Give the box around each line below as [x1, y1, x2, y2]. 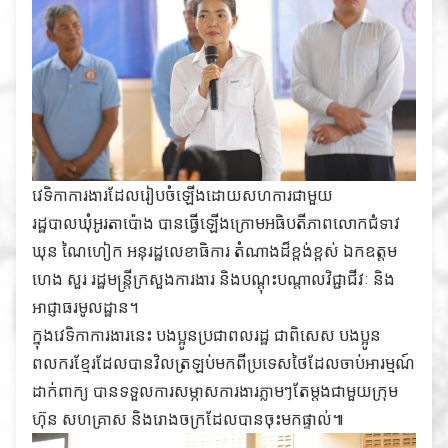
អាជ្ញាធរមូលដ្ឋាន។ [32, 295, 139, 318]
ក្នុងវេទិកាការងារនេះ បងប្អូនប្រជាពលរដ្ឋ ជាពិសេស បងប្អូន [32, 323, 381, 346]
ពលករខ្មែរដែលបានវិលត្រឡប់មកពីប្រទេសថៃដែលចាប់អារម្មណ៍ [32, 351, 415, 374]
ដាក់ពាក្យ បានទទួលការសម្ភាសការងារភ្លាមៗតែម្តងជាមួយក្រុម [32, 379, 398, 402]
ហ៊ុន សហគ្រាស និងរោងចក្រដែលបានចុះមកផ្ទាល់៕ [32, 407, 344, 430]
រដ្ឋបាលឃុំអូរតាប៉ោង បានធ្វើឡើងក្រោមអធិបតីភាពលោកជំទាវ [32, 211, 400, 234]
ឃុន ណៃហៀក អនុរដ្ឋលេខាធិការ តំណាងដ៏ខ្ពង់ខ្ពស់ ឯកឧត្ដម [32, 239, 397, 262]
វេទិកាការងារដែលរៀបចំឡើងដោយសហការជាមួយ [32, 183, 333, 206]
